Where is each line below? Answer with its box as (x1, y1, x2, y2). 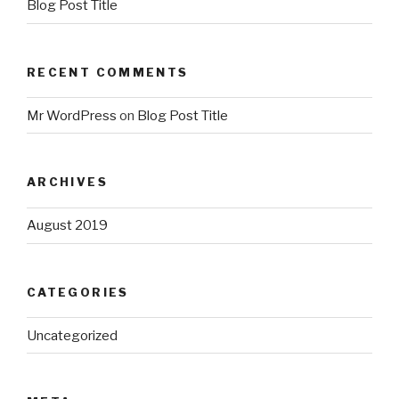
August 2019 (27, 217, 108, 234)
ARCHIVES (27, 175, 108, 190)
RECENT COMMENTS (27, 64, 189, 79)
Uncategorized (27, 327, 118, 344)
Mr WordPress (27, 107, 117, 124)
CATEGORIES (27, 284, 129, 299)
